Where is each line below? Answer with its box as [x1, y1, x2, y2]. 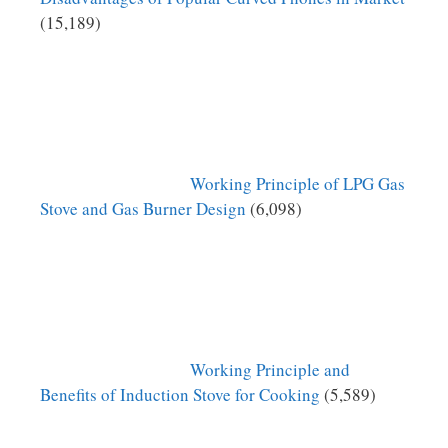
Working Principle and [190, 358, 350, 382]
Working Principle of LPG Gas [190, 172, 405, 196]
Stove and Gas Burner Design [40, 197, 246, 221]
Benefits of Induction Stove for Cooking [40, 383, 320, 407]
